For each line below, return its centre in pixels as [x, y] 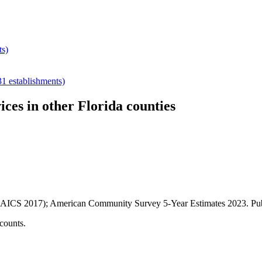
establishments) [36, 81]
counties [149, 106]
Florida [100, 106]
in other [51, 106]
